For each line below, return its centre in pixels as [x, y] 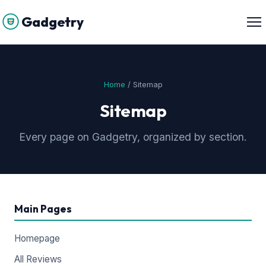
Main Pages [43, 209]
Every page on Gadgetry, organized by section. [133, 137]
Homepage [37, 238]
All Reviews [38, 259]
